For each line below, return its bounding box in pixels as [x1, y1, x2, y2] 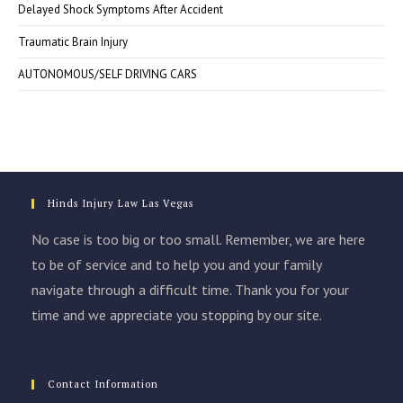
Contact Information [48, 377, 158, 390]
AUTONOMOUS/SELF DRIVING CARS [18, 66, 197, 82]
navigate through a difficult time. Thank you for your [31, 280, 349, 299]
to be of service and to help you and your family [31, 255, 321, 273]
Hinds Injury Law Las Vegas [48, 196, 193, 210]
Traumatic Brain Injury [18, 33, 128, 49]
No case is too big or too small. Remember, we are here [31, 229, 365, 248]
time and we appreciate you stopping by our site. [31, 305, 322, 324]
